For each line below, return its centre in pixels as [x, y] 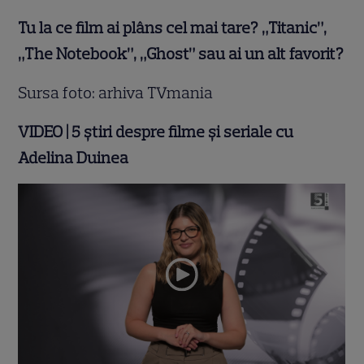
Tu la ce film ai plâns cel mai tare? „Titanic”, [173, 28]
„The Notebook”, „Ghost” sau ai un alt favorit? [181, 54]
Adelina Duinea [74, 158]
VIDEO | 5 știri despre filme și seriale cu [156, 132]
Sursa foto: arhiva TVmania [116, 93]
